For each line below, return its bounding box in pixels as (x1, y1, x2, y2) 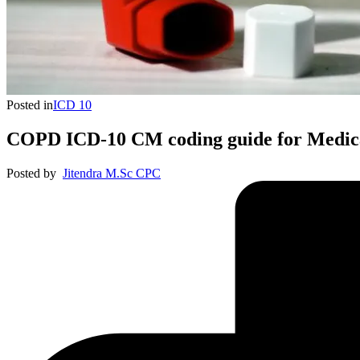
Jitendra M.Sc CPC (63, 166, 161, 180)
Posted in (6, 98, 53, 112)
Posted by (6, 166, 56, 180)
